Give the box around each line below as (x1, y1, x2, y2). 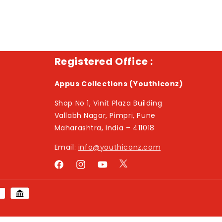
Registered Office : (54, 55, 153, 68)
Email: (54, 142, 78, 152)
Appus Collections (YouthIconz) (54, 79, 183, 89)
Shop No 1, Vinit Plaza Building (54, 98, 163, 108)
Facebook (53, 165, 89, 175)
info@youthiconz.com (78, 142, 161, 152)
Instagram (74, 165, 113, 175)
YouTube (96, 165, 130, 175)
